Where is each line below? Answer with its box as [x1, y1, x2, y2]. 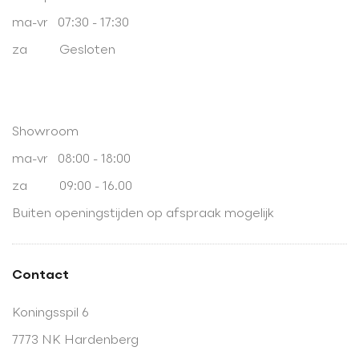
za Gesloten [12, 43, 115, 57]
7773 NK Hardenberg [12, 333, 139, 347]
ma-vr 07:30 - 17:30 [12, 16, 129, 30]
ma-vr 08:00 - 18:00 [12, 152, 131, 166]
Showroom [12, 125, 79, 139]
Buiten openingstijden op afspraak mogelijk [12, 207, 274, 220]
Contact [12, 268, 69, 282]
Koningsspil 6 [12, 306, 89, 320]
